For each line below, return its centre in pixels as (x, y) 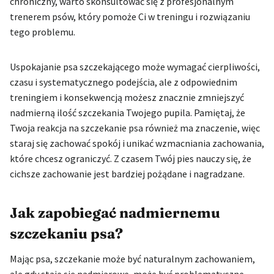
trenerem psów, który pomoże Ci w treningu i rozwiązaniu (130, 16)
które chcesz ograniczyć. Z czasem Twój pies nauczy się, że (131, 158)
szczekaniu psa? (66, 234)
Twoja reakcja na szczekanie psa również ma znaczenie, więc (135, 128)
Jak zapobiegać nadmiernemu (115, 213)
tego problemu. (43, 31)
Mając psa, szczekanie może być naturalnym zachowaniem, (132, 258)
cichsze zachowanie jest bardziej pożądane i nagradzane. (127, 173)
